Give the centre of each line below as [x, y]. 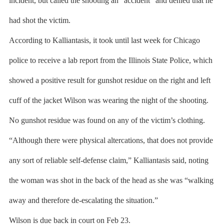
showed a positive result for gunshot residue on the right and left [109, 80]
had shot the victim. [39, 20]
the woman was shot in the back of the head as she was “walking [111, 180]
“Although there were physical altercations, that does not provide [111, 140]
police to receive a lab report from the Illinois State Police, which [110, 60]
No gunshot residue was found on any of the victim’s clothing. [107, 120]
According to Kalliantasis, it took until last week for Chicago [104, 40]
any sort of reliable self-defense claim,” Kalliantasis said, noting [108, 160]
